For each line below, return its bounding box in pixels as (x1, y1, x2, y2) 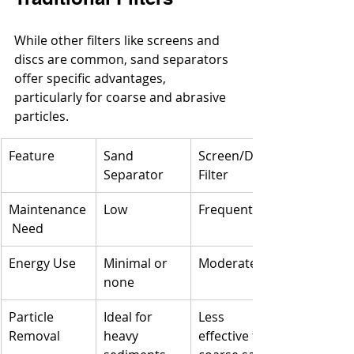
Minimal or (104, 254, 171, 273)
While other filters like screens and (14, 32, 223, 50)
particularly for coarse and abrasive (14, 88, 229, 107)
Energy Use (9, 254, 76, 273)
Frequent (198, 201, 253, 219)
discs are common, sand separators (14, 51, 232, 69)
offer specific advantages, (14, 70, 169, 88)
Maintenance (9, 201, 86, 219)
